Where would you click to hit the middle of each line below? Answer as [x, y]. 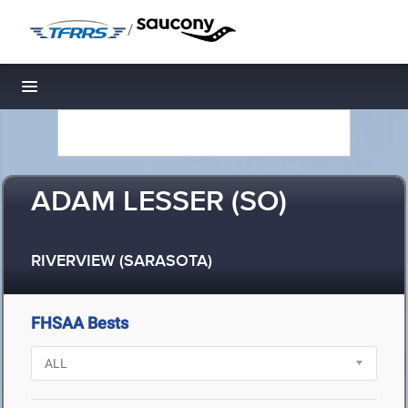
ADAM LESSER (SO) [159, 203]
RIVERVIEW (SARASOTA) [122, 262]
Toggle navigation [92, 92]
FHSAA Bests [80, 323]
